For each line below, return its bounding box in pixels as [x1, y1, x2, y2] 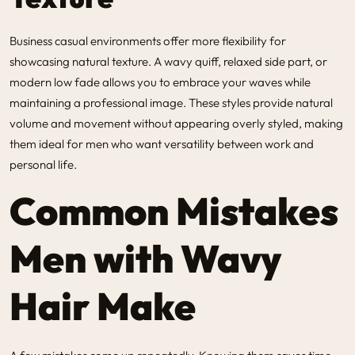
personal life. [10, 156, 77, 172]
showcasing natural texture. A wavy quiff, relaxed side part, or [10, 53, 327, 69]
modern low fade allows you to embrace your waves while [10, 74, 311, 90]
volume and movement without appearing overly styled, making [10, 115, 343, 131]
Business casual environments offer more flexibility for [10, 32, 286, 48]
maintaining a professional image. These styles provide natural [10, 94, 333, 110]
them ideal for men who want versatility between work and [10, 136, 314, 151]
